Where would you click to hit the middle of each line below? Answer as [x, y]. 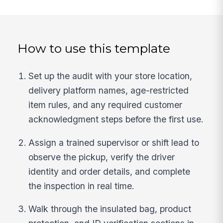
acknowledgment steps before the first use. [116, 119]
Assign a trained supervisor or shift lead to [114, 142]
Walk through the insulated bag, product [110, 209]
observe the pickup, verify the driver [102, 157]
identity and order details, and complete [110, 171]
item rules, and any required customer [106, 105]
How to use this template [94, 48]
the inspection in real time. [82, 186]
